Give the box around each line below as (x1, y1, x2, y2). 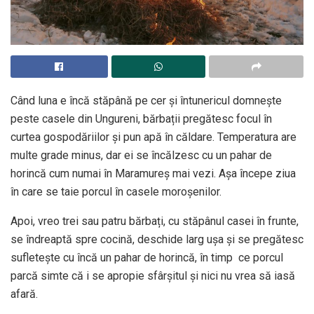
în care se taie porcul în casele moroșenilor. (11, 185, 221, 199)
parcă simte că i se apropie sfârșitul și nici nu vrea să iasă (11, 269, 295, 283)
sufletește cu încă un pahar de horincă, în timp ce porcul (11, 251, 283, 265)
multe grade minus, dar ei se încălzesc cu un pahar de (11, 149, 272, 163)
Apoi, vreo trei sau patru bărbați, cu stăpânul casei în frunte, (11, 214, 299, 228)
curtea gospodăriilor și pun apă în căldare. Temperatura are (11, 130, 296, 144)
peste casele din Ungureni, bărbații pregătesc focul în (11, 112, 272, 126)
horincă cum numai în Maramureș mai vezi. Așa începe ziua (11, 167, 296, 181)
